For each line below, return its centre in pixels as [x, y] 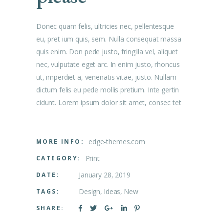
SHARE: [50, 208]
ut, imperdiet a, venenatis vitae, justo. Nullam [106, 77]
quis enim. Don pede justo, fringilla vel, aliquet [107, 52]
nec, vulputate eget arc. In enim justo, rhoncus [108, 65]
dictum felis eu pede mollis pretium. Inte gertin [108, 90]
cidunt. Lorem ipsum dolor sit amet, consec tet [109, 103]
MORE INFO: [60, 142]
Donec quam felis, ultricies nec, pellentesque [105, 26]
